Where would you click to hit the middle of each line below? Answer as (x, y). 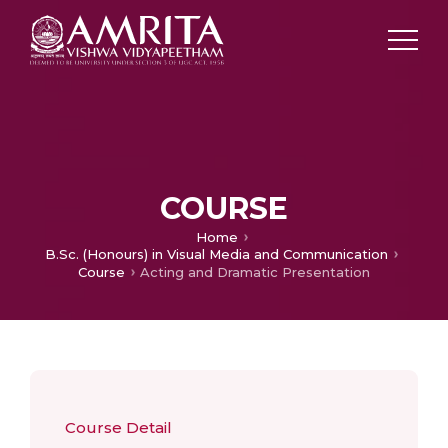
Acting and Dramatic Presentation (255, 272)
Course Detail (118, 427)
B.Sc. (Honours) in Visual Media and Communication (216, 254)
